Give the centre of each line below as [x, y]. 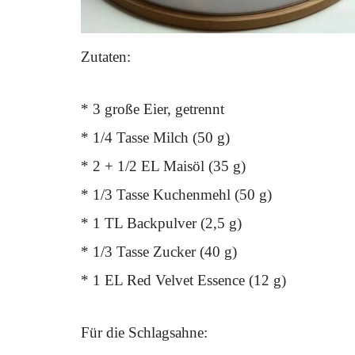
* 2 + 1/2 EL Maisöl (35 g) [163, 166]
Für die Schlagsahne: [144, 332]
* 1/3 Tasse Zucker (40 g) [159, 252]
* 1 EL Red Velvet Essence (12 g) [183, 280]
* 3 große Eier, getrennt [153, 109]
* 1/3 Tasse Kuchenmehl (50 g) [176, 195]
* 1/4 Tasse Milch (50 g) [155, 137]
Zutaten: [106, 57]
